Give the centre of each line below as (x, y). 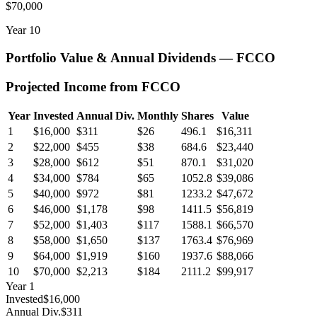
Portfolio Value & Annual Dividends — (121, 58)
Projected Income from (74, 86)
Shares (197, 116)
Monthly (158, 116)
